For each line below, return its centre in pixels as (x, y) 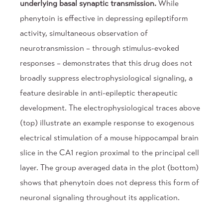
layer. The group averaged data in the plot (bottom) (109, 168)
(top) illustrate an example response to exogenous (107, 123)
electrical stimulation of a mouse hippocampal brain (109, 138)
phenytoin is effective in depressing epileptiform (104, 18)
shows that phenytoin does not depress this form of (110, 183)
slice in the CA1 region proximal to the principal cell (110, 153)
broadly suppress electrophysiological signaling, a (106, 78)
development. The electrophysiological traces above (110, 108)
